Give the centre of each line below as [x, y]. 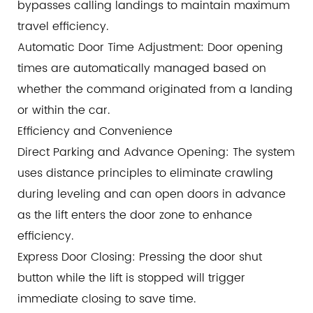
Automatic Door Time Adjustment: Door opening [150, 48]
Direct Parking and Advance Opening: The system [156, 153]
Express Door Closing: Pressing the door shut [140, 257]
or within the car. [64, 111]
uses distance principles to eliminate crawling [145, 174]
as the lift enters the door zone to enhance [135, 216]
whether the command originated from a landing [155, 90]
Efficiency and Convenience [95, 132]
